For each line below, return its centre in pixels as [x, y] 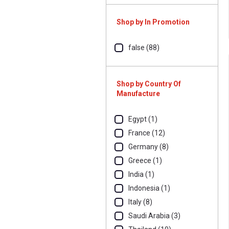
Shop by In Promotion [153, 22]
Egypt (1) [143, 119]
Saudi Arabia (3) [154, 216]
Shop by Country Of [149, 84]
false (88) [144, 48]
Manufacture [138, 94]
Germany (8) [148, 147]
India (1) [141, 174]
